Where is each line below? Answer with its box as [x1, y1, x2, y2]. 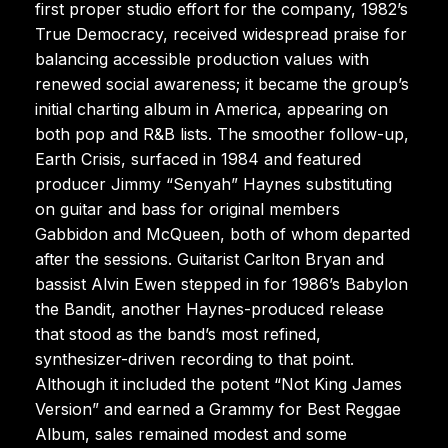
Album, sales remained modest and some [35, 423, 347, 444]
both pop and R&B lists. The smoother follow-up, [35, 123, 409, 144]
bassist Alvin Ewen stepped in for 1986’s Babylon [35, 273, 408, 294]
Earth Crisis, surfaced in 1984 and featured [35, 148, 361, 169]
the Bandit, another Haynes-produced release [35, 298, 384, 319]
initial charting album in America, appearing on [35, 98, 388, 119]
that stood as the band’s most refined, [35, 323, 321, 344]
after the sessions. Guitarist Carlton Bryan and [35, 248, 384, 269]
